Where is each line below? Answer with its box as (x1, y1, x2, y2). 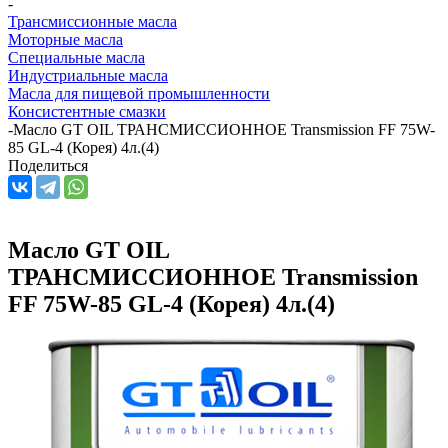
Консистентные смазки (8, 102, 166, 120)
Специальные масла (8, 48, 145, 66)
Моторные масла (8, 30, 123, 48)
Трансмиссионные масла (8, 12, 177, 30)
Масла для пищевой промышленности (8, 84, 270, 102)
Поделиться (8, 156, 88, 174)
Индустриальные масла (8, 66, 168, 84)
